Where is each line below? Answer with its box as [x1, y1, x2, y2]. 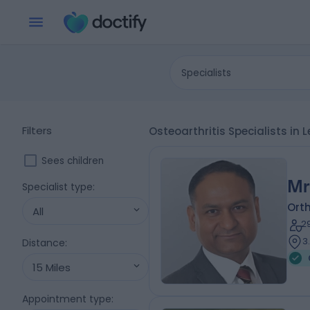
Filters [22, 123, 52, 138]
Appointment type [22, 292, 111, 306]
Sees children [42, 154, 104, 167]
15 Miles [33, 259, 71, 275]
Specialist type [22, 180, 93, 194]
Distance [22, 236, 65, 250]
